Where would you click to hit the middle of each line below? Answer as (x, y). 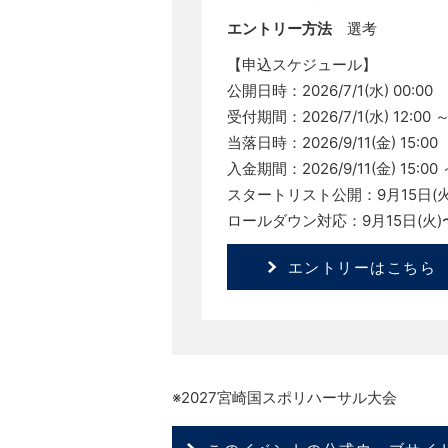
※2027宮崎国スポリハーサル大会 (284, 397)
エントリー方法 (279, 28)
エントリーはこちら (362, 267)
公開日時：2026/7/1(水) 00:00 (330, 90)
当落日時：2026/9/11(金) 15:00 (332, 142)
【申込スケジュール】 (302, 64)
